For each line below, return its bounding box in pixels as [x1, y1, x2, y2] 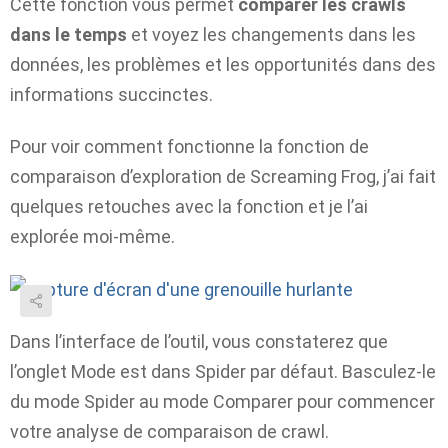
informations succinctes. [10, 83, 213, 105]
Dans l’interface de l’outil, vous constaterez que [10, 331, 388, 353]
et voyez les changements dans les [127, 23, 416, 45]
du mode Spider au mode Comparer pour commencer [10, 391, 435, 413]
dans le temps [10, 23, 127, 45]
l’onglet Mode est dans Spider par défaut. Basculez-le [10, 361, 436, 383]
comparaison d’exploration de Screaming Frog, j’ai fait [10, 166, 436, 188]
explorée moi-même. [10, 226, 175, 248]
